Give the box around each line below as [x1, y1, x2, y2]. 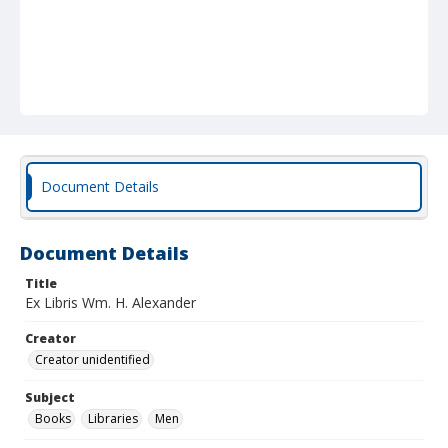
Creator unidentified [35, 351, 150, 368]
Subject [25, 389, 75, 406]
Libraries [88, 410, 138, 427]
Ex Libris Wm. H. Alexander [25, 293, 196, 312]
